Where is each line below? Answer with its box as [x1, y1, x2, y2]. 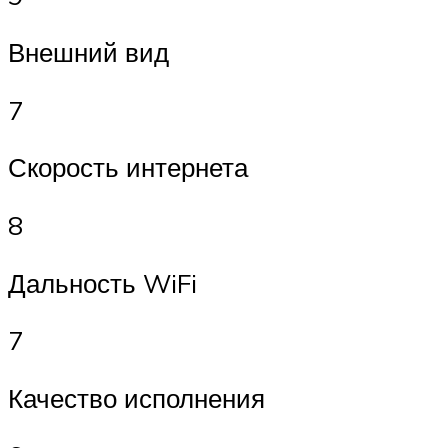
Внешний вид [8, 36, 169, 69]
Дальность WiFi [8, 266, 197, 299]
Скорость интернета [8, 151, 248, 184]
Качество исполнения [8, 381, 265, 414]
